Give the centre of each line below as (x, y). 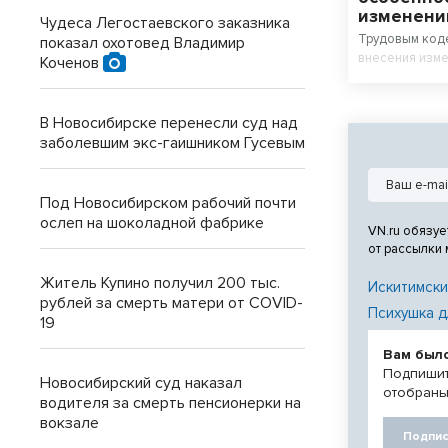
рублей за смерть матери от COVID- (171, 303)
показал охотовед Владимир (142, 43)
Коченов (71, 63)
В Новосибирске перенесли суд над (169, 123)
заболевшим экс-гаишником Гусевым (172, 143)
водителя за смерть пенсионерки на (170, 403)
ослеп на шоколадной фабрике (152, 223)
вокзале (69, 423)
